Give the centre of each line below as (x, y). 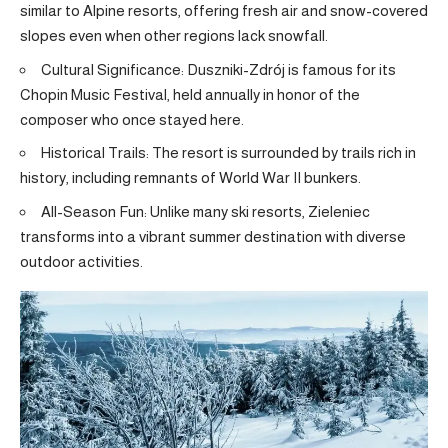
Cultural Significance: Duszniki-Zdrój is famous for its (218, 69)
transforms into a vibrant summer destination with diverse (213, 236)
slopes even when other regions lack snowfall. (174, 36)
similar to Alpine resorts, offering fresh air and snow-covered (224, 11)
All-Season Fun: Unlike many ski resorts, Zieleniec (205, 211)
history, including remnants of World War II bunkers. (190, 178)
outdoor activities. (81, 261)
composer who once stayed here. (132, 119)
